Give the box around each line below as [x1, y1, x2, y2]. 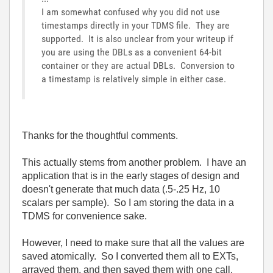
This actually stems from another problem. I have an [22, 157, 246, 168]
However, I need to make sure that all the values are [22, 237, 244, 248]
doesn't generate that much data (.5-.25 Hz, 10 [22, 183, 220, 194]
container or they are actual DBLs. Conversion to [41, 59, 235, 71]
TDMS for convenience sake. [22, 210, 147, 221]
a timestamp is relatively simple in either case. [41, 73, 226, 85]
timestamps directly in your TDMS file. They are [41, 19, 230, 31]
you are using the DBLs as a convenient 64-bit [41, 46, 222, 58]
